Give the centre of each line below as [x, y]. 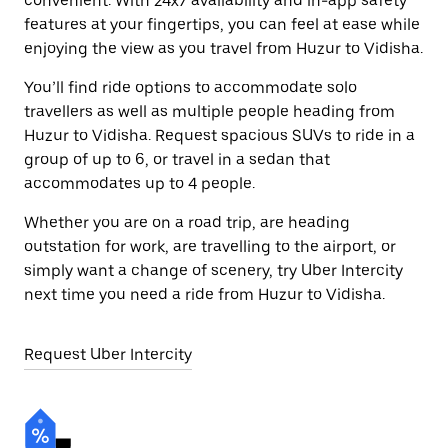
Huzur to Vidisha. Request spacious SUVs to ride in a [219, 135]
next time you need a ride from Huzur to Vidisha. [204, 294]
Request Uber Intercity [108, 354]
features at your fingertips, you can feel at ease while [222, 24]
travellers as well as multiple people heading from [209, 111]
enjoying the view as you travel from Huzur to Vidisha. [223, 48]
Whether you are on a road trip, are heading [187, 222]
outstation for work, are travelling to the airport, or [210, 246]
